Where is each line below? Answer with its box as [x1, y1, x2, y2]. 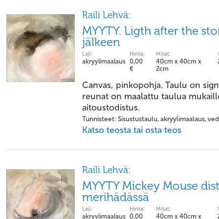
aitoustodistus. [82, 102, 140, 113]
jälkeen [82, 35, 120, 49]
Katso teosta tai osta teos [82, 125, 181, 135]
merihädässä [82, 190, 149, 204]
